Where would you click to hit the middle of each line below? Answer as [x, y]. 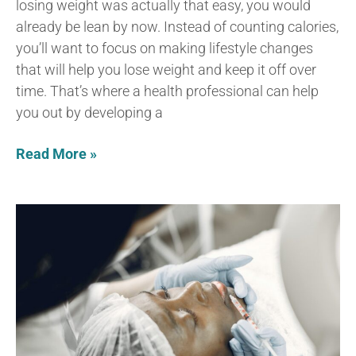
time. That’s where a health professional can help [167, 91]
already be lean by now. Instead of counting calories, [177, 26]
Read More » [56, 153]
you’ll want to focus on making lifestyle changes [164, 48]
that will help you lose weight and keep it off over [166, 69]
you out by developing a [89, 112]
